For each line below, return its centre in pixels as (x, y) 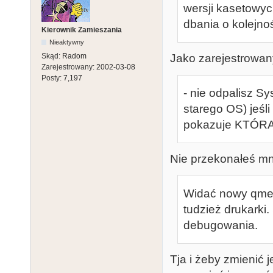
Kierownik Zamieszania (82, 30)
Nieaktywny (67, 42)
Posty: (52, 78)
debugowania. (221, 225)
